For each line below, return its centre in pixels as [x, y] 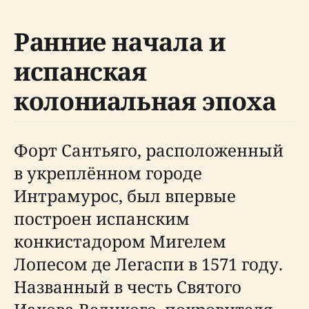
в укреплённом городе [108, 173]
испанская [80, 71]
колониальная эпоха [145, 101]
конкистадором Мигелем [120, 241]
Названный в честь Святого [128, 287]
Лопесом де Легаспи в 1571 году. [148, 264]
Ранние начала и [120, 42]
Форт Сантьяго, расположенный [149, 150]
